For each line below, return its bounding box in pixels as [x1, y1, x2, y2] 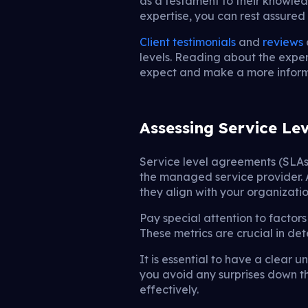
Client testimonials [140, 35, 236, 49]
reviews [263, 35, 304, 49]
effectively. [140, 282, 199, 296]
